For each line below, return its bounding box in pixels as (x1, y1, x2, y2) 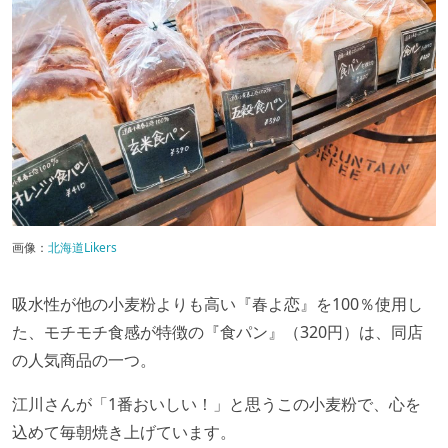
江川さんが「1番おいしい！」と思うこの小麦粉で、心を (12, 392, 421, 415)
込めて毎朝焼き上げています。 (12, 420, 236, 443)
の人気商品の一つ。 (12, 348, 156, 371)
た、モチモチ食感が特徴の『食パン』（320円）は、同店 (12, 320, 423, 343)
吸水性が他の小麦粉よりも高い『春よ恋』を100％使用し (12, 292, 423, 315)
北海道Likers (48, 238, 117, 256)
